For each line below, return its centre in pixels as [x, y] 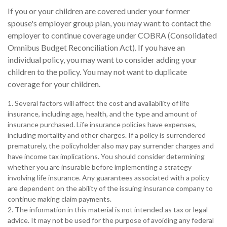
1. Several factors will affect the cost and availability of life [99, 103]
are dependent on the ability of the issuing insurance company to [110, 188]
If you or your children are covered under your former [99, 11]
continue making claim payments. [60, 199]
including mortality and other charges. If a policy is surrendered [107, 135]
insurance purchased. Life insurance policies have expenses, [102, 124]
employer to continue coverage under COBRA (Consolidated [112, 35]
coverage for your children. [54, 84]
